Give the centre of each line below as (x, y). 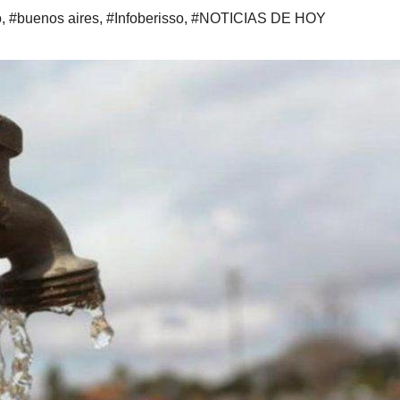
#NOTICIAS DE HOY (258, 18)
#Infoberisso (145, 18)
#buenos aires (54, 18)
